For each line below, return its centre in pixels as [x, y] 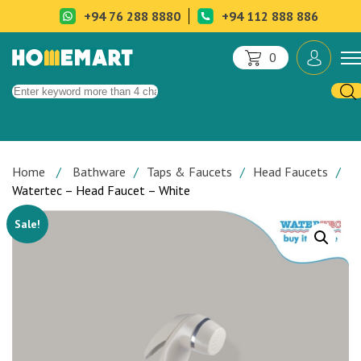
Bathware [99, 172]
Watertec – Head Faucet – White [101, 190]
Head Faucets [290, 172]
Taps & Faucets [189, 172]
